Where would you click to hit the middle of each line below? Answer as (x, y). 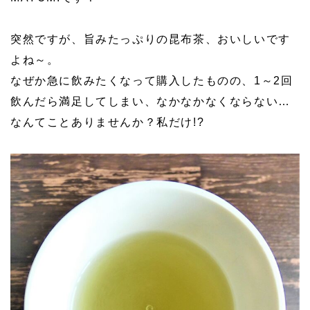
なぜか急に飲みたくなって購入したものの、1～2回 (152, 81)
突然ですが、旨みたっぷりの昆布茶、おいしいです (151, 39)
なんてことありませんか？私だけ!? (108, 122)
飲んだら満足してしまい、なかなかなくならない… (151, 102)
